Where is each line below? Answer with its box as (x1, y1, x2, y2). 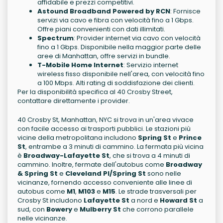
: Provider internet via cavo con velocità (74, 33, 201, 43)
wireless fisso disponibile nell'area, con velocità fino (37, 69, 205, 79)
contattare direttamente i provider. (17, 96, 130, 106)
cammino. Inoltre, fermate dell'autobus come (17, 160, 166, 169)
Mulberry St (80, 205, 121, 214)
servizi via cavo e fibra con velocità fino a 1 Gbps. (37, 15, 194, 25)
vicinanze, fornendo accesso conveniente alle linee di (17, 178, 192, 187)
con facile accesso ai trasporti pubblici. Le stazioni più (17, 124, 191, 133)
